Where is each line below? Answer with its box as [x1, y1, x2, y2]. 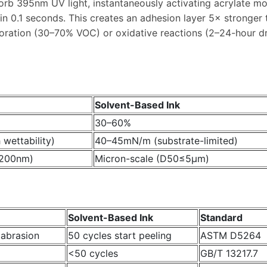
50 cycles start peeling [68, 229, 172, 242]
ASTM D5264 [200, 229, 261, 242]
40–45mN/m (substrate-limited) [95, 134, 238, 147]
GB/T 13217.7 [200, 247, 258, 260]
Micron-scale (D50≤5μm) [95, 152, 209, 164]
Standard [200, 212, 243, 224]
